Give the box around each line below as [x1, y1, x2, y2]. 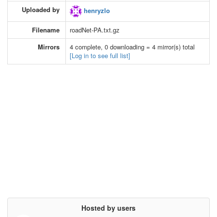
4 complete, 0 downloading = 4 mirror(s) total [70, 42, 195, 51]
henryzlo [82, 5, 110, 15]
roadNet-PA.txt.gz [70, 25, 120, 34]
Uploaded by [22, 4, 60, 14]
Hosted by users [81, 202, 136, 213]
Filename [32, 25, 60, 34]
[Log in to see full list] [70, 50, 130, 60]
